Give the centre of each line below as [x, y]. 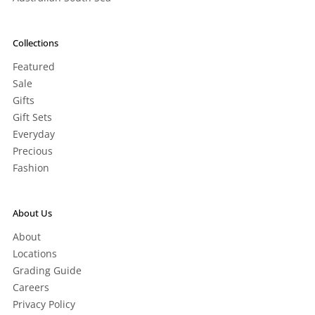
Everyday [34, 134]
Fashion [31, 168]
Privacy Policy [44, 304]
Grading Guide [47, 271]
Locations [35, 254]
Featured [34, 67]
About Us [32, 213]
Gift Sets [32, 117]
